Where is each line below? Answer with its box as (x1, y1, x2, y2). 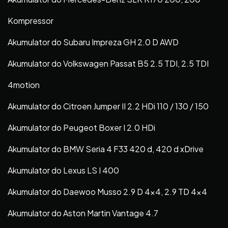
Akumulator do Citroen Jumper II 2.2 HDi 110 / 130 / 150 (8, 100, 209, 111)
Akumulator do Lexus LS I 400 (8, 164, 119, 176)
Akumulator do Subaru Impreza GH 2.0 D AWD (8, 36, 179, 47)
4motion (8, 79, 40, 90)
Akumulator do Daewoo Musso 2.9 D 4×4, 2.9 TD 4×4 (8, 186, 207, 197)
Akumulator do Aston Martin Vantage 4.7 (8, 207, 158, 218)
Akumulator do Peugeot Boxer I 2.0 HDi (8, 122, 155, 133)
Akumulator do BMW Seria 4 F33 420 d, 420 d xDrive (8, 143, 204, 154)
